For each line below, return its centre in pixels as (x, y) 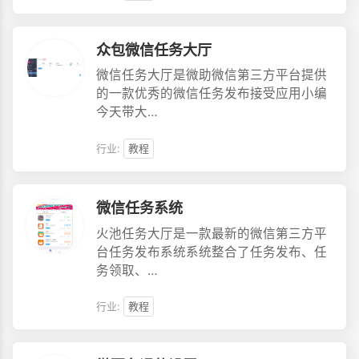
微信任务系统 (139, 208)
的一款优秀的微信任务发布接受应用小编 (211, 94)
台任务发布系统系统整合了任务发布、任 (211, 252)
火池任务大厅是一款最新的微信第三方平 (211, 233)
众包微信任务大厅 (153, 50)
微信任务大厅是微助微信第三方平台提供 (211, 75)
